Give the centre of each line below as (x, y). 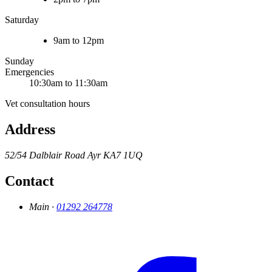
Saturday (22, 20)
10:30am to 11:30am (68, 83)
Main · (42, 207)
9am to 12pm (79, 41)
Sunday (19, 61)
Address (30, 130)
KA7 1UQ (123, 155)
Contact (29, 181)
